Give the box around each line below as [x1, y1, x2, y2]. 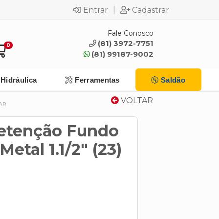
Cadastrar [132, 5, 169, 15]
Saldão [161, 75, 185, 84]
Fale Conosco [107, 28, 153, 38]
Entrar [83, 5, 108, 15]
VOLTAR [119, 96, 153, 105]
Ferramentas [75, 75, 120, 84]
